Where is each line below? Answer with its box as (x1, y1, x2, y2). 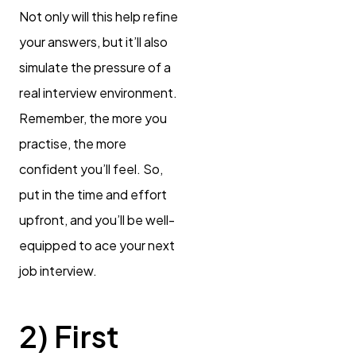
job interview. (19, 262, 97, 280)
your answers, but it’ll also (19, 33, 168, 51)
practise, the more (19, 135, 126, 153)
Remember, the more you (19, 110, 167, 127)
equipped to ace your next (19, 237, 175, 254)
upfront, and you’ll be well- (19, 211, 175, 229)
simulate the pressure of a (19, 59, 171, 76)
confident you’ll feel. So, (19, 161, 163, 178)
